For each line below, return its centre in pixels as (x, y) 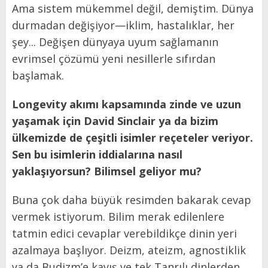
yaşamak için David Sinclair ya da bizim (115, 121)
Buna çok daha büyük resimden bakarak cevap (132, 200)
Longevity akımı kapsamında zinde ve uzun (127, 104)
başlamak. (38, 76)
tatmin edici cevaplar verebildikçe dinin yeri (124, 234)
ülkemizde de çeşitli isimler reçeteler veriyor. (133, 138)
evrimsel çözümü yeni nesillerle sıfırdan (114, 59)
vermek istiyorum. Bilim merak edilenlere (118, 217)
